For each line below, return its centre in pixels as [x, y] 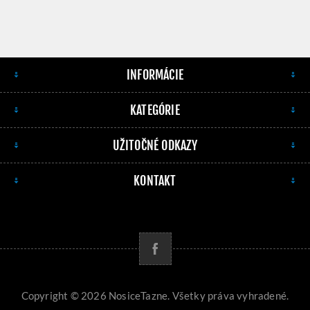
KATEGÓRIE [155, 110]
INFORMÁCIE [155, 75]
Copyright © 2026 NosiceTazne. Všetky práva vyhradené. [155, 296]
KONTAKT [155, 181]
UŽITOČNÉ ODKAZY [155, 146]
